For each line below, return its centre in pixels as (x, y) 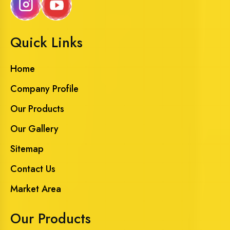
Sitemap (27, 149)
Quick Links (46, 42)
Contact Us (33, 169)
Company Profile (44, 89)
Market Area (36, 189)
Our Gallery (34, 129)
